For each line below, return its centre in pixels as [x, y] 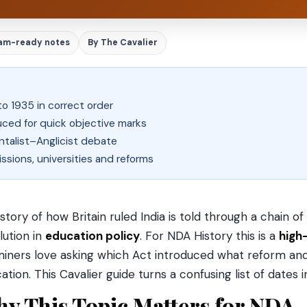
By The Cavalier [123, 42]
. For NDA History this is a [209, 236]
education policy [93, 236]
